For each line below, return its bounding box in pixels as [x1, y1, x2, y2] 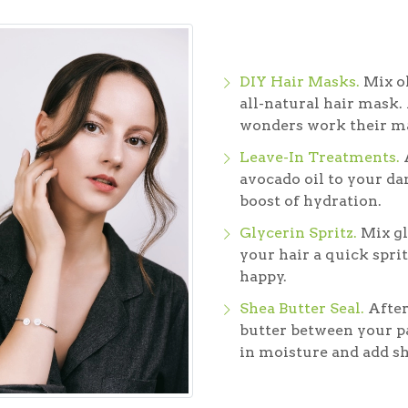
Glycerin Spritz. [239, 223, 357, 241]
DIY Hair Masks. [239, 72, 360, 90]
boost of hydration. [239, 191, 382, 209]
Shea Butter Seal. [239, 299, 364, 317]
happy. [239, 267, 287, 285]
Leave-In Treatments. [239, 148, 400, 166]
